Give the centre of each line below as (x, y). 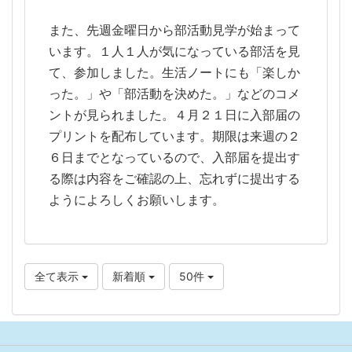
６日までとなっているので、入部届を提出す (174, 157)
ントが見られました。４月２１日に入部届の (174, 114)
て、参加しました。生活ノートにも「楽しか (174, 72)
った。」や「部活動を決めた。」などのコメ (174, 93)
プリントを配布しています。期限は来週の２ (174, 136)
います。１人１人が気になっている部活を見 (174, 51)
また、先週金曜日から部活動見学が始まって (174, 29)
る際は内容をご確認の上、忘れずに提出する (174, 178)
